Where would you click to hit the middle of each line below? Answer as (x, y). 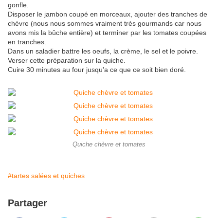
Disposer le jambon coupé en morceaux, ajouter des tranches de (108, 14)
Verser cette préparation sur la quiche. (67, 61)
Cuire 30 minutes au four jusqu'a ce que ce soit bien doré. (97, 70)
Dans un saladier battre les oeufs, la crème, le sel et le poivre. (103, 51)
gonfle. (18, 5)
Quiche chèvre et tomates (109, 145)
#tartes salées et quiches (46, 176)
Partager (27, 203)
